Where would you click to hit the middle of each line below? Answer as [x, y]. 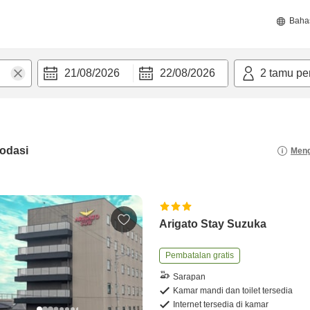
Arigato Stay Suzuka [213, 224]
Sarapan [190, 276]
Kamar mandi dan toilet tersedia [233, 291]
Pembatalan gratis [200, 255]
